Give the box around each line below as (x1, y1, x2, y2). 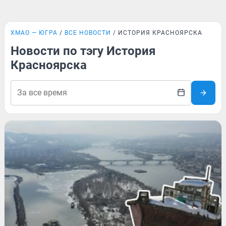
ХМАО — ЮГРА (11, 29, 58, 36)
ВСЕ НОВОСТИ (65, 29, 111, 36)
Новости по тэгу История (11, 44, 155, 58)
